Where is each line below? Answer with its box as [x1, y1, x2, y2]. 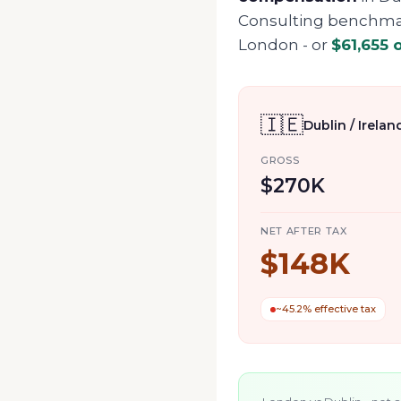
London [238, 36, 299, 54]
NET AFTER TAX [260, 225, 347, 237]
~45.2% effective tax [276, 303, 376, 315]
